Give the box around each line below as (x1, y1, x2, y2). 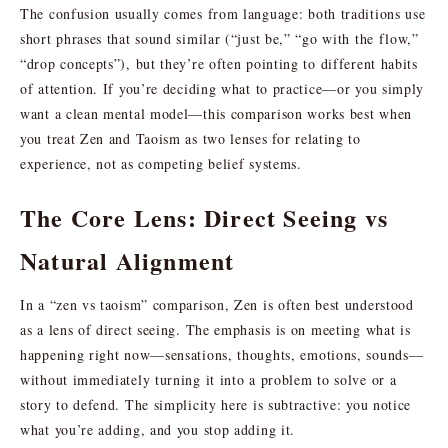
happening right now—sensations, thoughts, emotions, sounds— (20, 344, 424, 364)
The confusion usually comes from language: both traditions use (20, 3, 426, 23)
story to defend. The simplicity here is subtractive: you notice (20, 394, 412, 414)
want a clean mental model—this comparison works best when (20, 103, 412, 123)
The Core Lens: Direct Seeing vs (20, 199, 389, 235)
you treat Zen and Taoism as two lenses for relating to (20, 128, 361, 148)
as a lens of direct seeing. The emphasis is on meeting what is (20, 319, 411, 339)
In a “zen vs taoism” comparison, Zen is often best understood (20, 294, 414, 314)
